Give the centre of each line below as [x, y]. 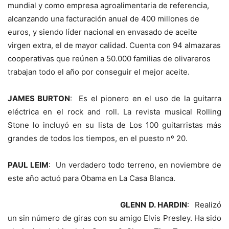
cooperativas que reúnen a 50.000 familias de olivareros [109, 59]
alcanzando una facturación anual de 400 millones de [104, 19]
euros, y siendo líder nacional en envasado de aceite [102, 32]
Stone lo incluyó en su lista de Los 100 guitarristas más [114, 125]
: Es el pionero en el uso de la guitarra [146, 98]
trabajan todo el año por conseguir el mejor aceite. [99, 72]
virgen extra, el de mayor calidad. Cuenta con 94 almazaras [114, 45]
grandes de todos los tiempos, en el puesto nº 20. [98, 138]
